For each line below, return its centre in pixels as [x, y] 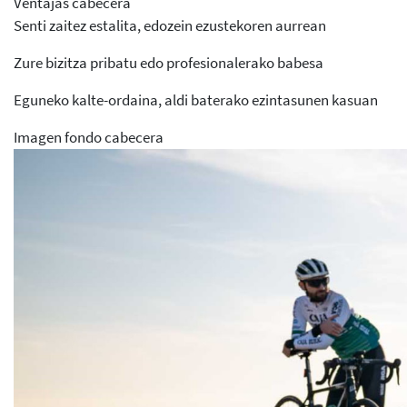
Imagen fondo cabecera [89, 138]
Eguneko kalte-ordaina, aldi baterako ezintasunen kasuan [196, 100]
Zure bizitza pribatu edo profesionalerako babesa [169, 63]
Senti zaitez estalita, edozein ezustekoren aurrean [170, 26]
